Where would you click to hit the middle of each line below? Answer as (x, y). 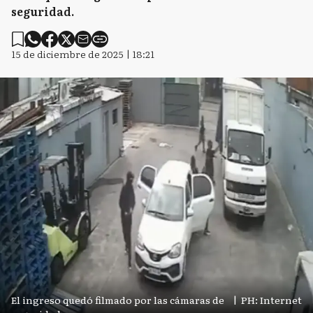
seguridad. (43, 11)
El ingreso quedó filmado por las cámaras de (118, 300)
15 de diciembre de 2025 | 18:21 (83, 54)
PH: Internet (271, 300)
